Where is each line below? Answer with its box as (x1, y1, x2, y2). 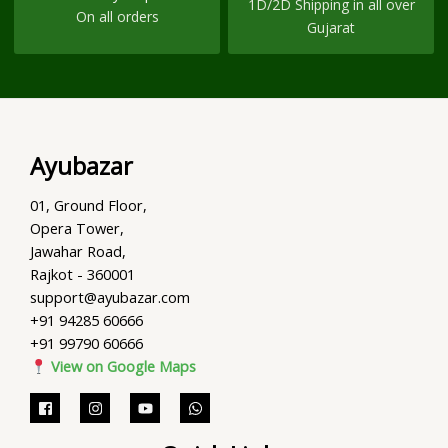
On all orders (75, 6, 159, 26)
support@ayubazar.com (30, 287, 190, 308)
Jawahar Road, (30, 241, 126, 262)
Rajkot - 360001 (30, 264, 135, 285)
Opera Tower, (30, 218, 124, 239)
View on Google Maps (46, 356, 196, 377)
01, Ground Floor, (30, 195, 147, 216)
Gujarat (307, 18, 355, 38)
